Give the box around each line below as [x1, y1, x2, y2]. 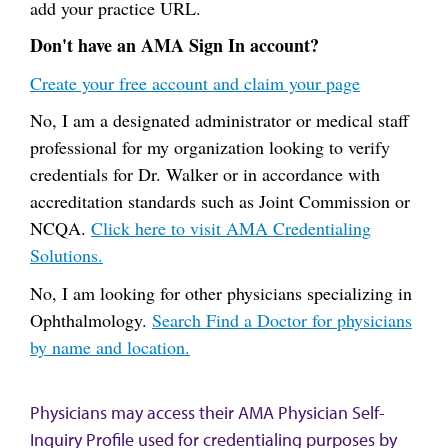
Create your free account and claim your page [30, 70, 360, 95]
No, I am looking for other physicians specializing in [30, 280, 412, 305]
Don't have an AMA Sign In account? [30, 32, 319, 58]
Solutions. [30, 243, 103, 267]
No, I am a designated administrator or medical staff [30, 108, 409, 132]
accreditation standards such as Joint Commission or [30, 189, 410, 213]
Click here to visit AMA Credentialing [91, 216, 371, 240]
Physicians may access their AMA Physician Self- [30, 401, 385, 424]
